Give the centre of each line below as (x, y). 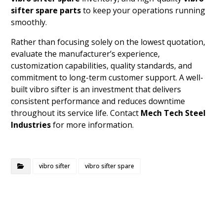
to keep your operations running (143, 10)
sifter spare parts (46, 10)
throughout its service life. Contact (75, 113)
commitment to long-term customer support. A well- (107, 77)
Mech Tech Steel (172, 113)
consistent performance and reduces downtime (98, 101)
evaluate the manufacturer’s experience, (86, 54)
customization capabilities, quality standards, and (102, 65)
